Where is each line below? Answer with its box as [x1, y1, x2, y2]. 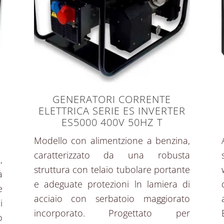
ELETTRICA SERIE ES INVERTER [38, 104, 185, 118]
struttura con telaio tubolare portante [33, 163, 190, 176]
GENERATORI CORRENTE [52, 92, 171, 106]
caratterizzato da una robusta [33, 149, 190, 161]
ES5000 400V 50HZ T [61, 115, 162, 129]
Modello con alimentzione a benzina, [33, 134, 190, 147]
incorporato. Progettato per [33, 207, 190, 219]
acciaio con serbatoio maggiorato [33, 192, 190, 205]
